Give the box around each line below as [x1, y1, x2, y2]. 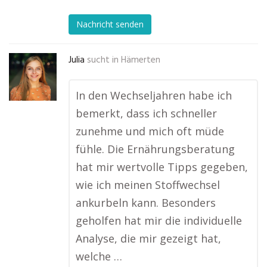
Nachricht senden [76, 18, 144, 30]
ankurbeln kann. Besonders [76, 195, 216, 210]
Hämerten [121, 53, 160, 67]
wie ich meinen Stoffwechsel [76, 178, 220, 192]
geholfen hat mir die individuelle [76, 213, 242, 228]
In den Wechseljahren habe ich [76, 88, 232, 103]
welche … [76, 249, 122, 263]
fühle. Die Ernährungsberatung [76, 142, 235, 156]
